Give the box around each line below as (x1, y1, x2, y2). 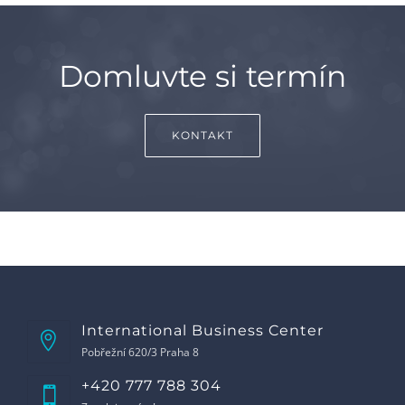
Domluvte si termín (59, 58, 346, 94)
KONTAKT (172, 128, 233, 142)
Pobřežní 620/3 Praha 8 (81, 344, 199, 360)
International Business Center (81, 322, 324, 339)
